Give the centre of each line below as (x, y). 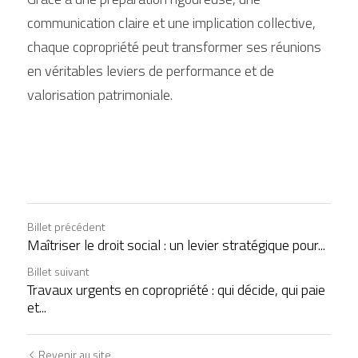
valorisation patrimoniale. (100, 95)
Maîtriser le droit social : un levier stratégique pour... (176, 245)
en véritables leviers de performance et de (151, 71)
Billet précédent (66, 227)
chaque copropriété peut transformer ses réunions (174, 47)
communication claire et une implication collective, (171, 23)
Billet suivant (58, 271)
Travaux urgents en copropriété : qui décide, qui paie (176, 290)
